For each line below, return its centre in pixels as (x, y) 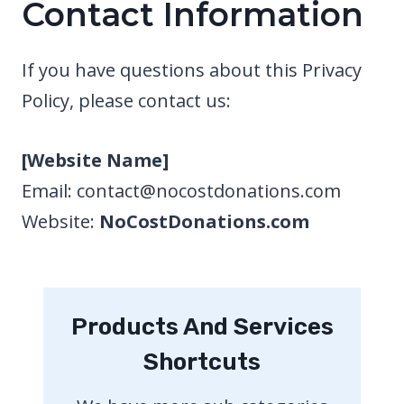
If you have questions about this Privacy (192, 69)
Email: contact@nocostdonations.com (181, 190)
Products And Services (202, 326)
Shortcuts (202, 362)
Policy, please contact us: (126, 100)
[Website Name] (95, 160)
